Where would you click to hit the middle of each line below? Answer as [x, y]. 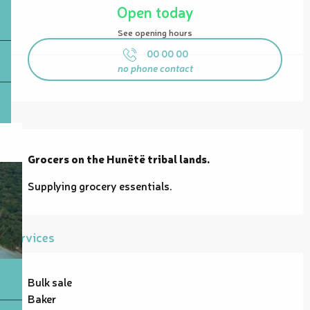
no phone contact [155, 67]
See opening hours [155, 33]
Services [31, 236]
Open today [155, 11]
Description [28, 138]
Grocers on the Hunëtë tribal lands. [119, 158]
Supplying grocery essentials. [100, 185]
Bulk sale [50, 281]
